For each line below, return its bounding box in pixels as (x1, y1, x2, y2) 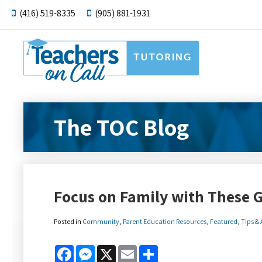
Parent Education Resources (123, 216, 206, 226)
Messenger (95, 243, 138, 256)
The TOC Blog (54, 112, 189, 143)
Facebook (74, 243, 112, 256)
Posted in (54, 216, 82, 226)
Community (82, 216, 119, 226)
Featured (210, 216, 237, 226)
